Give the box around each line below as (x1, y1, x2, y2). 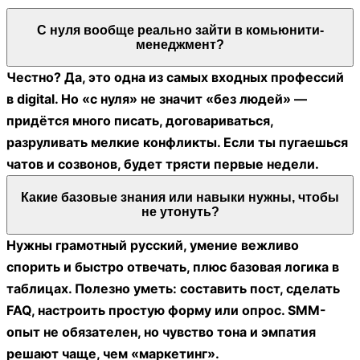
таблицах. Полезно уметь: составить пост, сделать (6, 280, 340, 297)
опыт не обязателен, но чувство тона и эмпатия (6, 323, 316, 340)
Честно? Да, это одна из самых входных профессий (6, 69, 344, 86)
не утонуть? (141, 205, 219, 219)
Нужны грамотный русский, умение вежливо (6, 236, 299, 253)
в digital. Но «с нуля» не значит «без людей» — (6, 91, 307, 108)
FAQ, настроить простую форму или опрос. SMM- (6, 301, 326, 318)
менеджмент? (136, 37, 224, 51)
